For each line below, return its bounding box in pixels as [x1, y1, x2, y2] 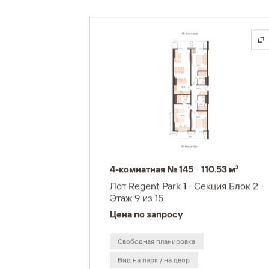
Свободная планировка [118, 237, 196, 246]
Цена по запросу [109, 208, 183, 220]
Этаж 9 [109, 192, 140, 204]
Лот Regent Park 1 [109, 180, 186, 192]
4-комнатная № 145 [109, 163, 193, 175]
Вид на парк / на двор [118, 255, 190, 265]
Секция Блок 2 [194, 180, 259, 192]
